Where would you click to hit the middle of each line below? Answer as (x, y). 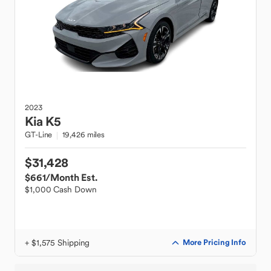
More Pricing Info (214, 242)
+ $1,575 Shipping (57, 243)
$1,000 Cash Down (61, 189)
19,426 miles (84, 135)
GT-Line (39, 135)
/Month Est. (71, 177)
